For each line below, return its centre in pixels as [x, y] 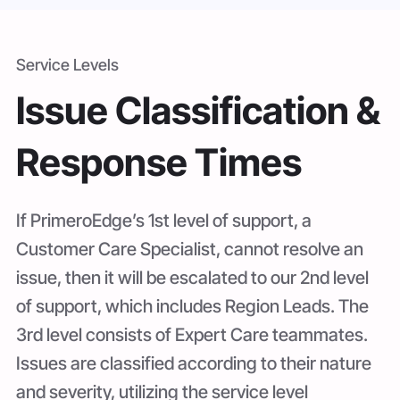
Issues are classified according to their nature [194, 363]
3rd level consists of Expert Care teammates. [192, 335]
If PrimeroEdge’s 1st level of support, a [164, 221]
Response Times [159, 162]
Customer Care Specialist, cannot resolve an [190, 249]
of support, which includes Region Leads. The [192, 306]
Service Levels [67, 65]
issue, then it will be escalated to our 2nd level [192, 278]
